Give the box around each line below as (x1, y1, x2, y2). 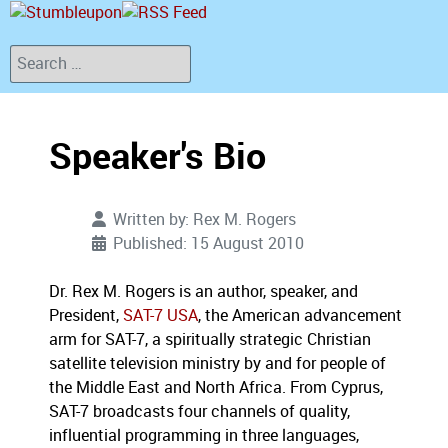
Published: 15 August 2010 (113, 234, 304, 254)
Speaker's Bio (49, 135, 266, 179)
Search (9, 46, 59, 66)
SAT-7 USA (123, 306, 198, 326)
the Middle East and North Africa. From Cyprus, (49, 378, 383, 398)
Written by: (109, 210, 193, 230)
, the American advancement (198, 306, 402, 326)
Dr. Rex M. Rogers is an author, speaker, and (49, 282, 358, 302)
